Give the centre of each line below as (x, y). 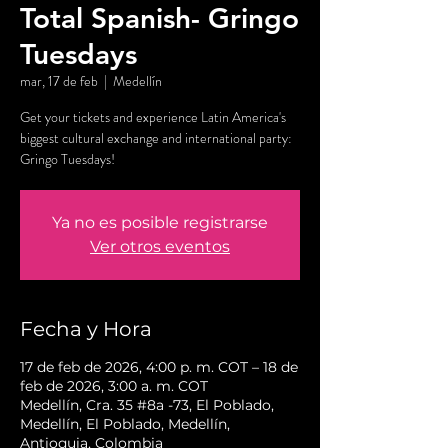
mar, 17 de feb (59, 81)
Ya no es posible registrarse (160, 223)
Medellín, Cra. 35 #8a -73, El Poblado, (147, 405)
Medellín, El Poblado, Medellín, (125, 424)
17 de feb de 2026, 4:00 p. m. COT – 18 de (159, 367)
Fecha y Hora (86, 329)
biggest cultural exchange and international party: (156, 138)
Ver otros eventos (160, 247)
